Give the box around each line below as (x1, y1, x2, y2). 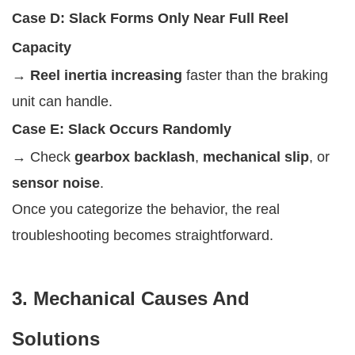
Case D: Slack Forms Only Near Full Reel (12, 10, 288, 26)
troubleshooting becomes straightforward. (12, 227, 273, 243)
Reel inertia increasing (30, 67, 182, 83)
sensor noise (12, 174, 100, 191)
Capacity (12, 39, 71, 55)
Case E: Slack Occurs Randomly (12, 120, 231, 137)
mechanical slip (203, 148, 309, 165)
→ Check (12, 148, 74, 165)
